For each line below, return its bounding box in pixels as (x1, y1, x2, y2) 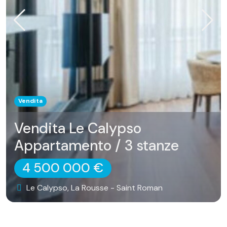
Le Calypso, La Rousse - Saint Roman (24, 182, 163, 194)
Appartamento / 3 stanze (14, 136, 179, 156)
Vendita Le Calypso (14, 119, 141, 138)
